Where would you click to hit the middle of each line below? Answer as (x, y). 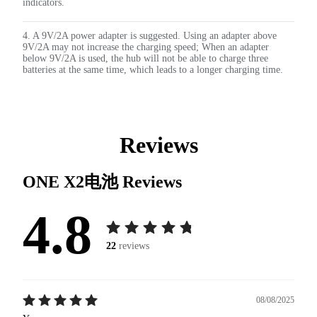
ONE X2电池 (73, 181)
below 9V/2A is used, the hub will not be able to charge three (145, 59)
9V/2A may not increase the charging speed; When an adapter (146, 47)
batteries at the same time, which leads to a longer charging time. (153, 70)
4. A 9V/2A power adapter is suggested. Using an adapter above (150, 36)
